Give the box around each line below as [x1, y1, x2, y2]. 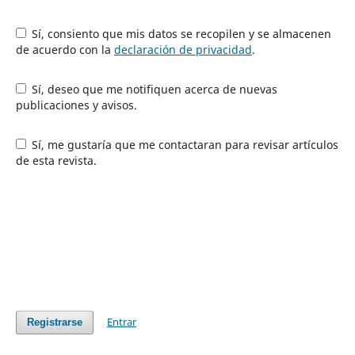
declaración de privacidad [113, 41, 252, 57]
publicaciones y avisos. [15, 97, 137, 113]
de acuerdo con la [15, 41, 114, 57]
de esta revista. [15, 152, 97, 168]
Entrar [107, 315, 137, 329]
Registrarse [26, 316, 82, 328]
